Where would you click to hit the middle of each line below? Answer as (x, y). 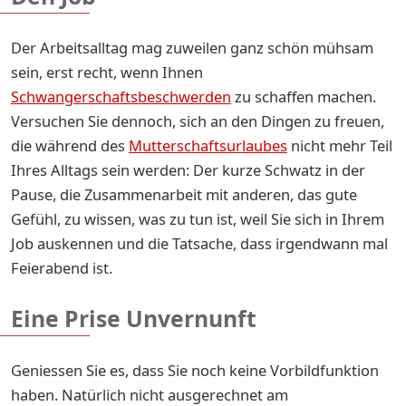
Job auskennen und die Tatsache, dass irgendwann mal (199, 243)
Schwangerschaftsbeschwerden (121, 96)
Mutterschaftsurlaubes (208, 145)
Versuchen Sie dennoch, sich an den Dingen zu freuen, (198, 121)
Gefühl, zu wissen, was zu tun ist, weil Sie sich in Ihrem (198, 218)
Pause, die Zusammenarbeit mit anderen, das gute (184, 194)
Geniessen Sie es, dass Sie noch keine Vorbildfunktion (195, 370)
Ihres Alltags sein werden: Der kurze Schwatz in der (188, 169)
